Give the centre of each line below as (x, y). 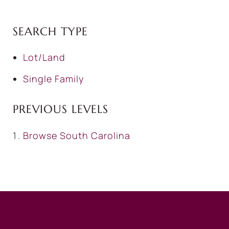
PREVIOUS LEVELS (61, 109)
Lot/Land (44, 58)
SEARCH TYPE (50, 31)
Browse (41, 135)
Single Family (53, 79)
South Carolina (95, 135)
